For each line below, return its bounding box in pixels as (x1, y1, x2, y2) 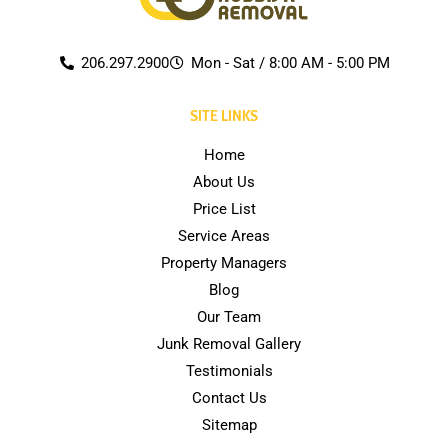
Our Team (197, 308, 261, 326)
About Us (193, 173, 255, 191)
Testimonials (185, 362, 273, 380)
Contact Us (191, 389, 267, 407)
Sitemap (201, 416, 257, 434)
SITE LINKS (190, 106, 258, 125)
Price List (192, 200, 256, 218)
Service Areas (178, 227, 270, 245)
